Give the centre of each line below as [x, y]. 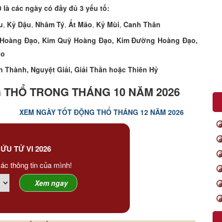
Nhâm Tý [50, 24]
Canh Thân [142, 24]
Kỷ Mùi [108, 24]
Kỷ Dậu [19, 24]
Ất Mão [80, 24]
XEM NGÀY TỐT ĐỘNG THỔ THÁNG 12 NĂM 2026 [102, 112]
